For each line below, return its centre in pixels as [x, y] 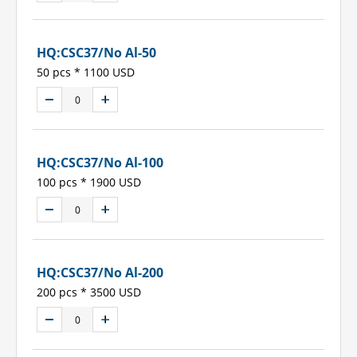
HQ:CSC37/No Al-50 [96, 53]
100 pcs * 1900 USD [89, 182]
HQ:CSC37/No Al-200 [100, 273]
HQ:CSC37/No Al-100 [100, 163]
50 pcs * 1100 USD [86, 73]
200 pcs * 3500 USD [89, 292]
